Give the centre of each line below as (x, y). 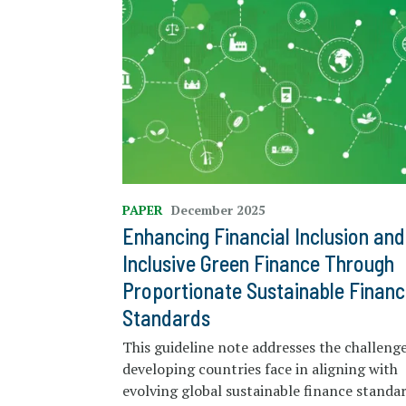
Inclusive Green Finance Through (258, 264)
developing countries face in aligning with (260, 369)
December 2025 (218, 210)
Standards (166, 318)
